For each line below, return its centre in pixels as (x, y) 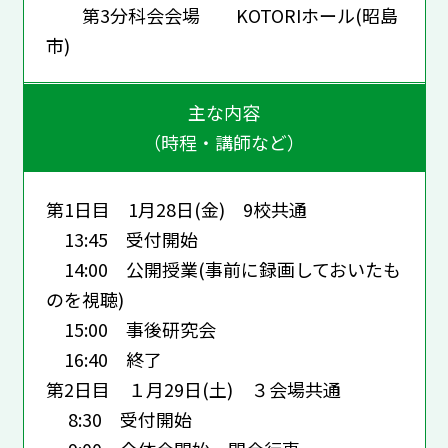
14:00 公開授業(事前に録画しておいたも (223, 268)
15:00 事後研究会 (130, 328)
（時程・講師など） (224, 142)
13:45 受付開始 (121, 238)
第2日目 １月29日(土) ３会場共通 (193, 388)
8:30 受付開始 (118, 418)
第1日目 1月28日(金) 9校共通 (176, 208)
